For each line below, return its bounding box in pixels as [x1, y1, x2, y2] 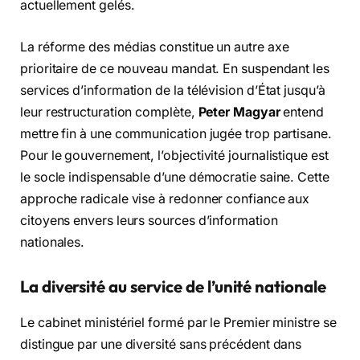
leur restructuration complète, [20, 104, 198, 120]
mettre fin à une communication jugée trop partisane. [20, 125, 332, 141]
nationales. [20, 234, 85, 250]
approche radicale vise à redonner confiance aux [20, 190, 310, 207]
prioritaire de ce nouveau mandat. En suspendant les [20, 60, 329, 76]
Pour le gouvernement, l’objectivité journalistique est [20, 147, 329, 163]
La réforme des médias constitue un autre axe [20, 39, 289, 55]
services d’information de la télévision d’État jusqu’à [20, 82, 325, 98]
